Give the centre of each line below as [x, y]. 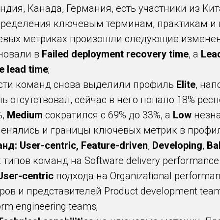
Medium [25, 115]
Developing [177, 145]
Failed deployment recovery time [115, 54]
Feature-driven [114, 145]
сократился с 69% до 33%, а [108, 115]
